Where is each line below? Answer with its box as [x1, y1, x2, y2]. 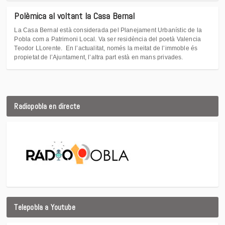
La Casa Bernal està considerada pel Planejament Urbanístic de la [14, 27, 202, 34]
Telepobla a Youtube [14, 201, 75, 212]
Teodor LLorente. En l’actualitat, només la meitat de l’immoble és [14, 45, 198, 52]
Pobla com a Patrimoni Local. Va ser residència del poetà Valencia [14, 36, 201, 43]
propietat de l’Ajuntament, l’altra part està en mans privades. [14, 54, 183, 61]
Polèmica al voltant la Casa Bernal [14, 10, 135, 22]
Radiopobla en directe [14, 100, 80, 111]
